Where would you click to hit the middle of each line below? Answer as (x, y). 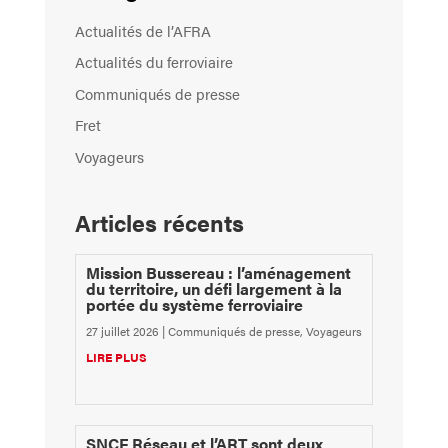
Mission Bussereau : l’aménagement (218, 272)
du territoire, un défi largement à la (213, 288)
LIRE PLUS (116, 356)
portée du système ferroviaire (194, 304)
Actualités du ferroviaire (153, 62)
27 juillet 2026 (122, 330)
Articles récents (159, 222)
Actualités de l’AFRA (142, 30)
